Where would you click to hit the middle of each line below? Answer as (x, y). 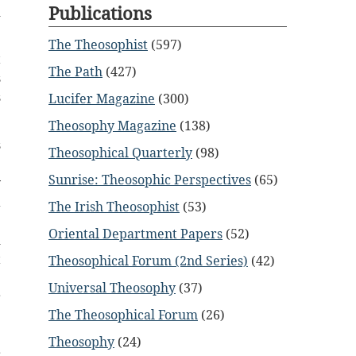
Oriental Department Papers (135, 234)
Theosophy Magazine (112, 126)
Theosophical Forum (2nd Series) (148, 261)
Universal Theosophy (112, 288)
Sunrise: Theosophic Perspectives (150, 180)
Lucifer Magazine (102, 99)
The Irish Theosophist (114, 207)
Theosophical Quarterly (120, 153)
